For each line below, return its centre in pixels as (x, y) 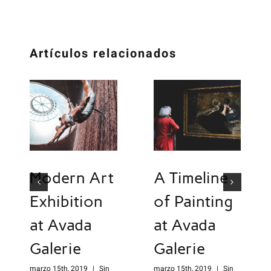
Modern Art (72, 178)
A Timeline (191, 178)
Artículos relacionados (103, 54)
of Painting (193, 202)
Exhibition (67, 202)
